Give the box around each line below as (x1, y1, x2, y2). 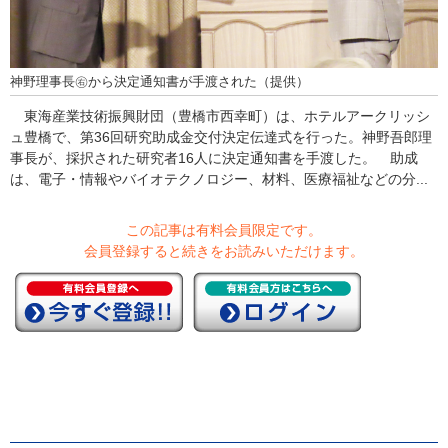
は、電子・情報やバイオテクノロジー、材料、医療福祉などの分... (10, 171, 428, 188)
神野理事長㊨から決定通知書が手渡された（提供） (10, 75, 309, 90)
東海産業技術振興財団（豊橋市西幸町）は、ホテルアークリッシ (10, 108, 430, 125)
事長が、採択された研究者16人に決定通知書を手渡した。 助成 (10, 150, 418, 167)
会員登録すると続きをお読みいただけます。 (84, 243, 364, 260)
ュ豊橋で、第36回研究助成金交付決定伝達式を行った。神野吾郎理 (10, 129, 432, 146)
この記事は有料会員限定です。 (126, 222, 322, 239)
